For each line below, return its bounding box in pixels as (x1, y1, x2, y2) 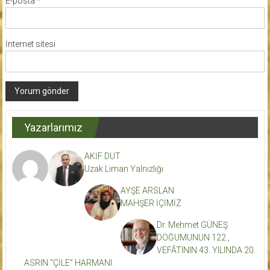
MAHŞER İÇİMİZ (120, 198, 181, 208)
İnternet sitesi (5, 39, 55, 49)
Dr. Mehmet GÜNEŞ (156, 219, 228, 230)
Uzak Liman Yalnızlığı (84, 163, 163, 174)
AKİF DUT (84, 151, 121, 161)
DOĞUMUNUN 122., (156, 232, 230, 242)
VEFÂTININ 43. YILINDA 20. (156, 245, 256, 255)
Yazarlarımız (24, 121, 83, 134)
